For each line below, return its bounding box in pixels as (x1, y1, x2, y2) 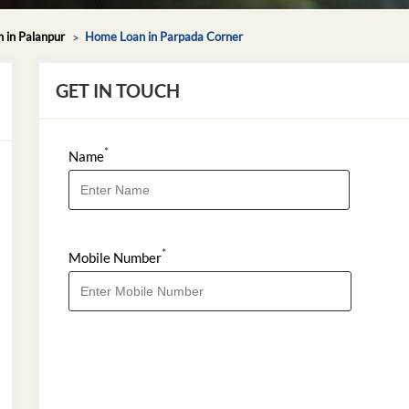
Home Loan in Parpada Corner (84, 28, 243, 44)
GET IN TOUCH (56, 79, 181, 101)
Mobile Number (68, 248, 163, 266)
